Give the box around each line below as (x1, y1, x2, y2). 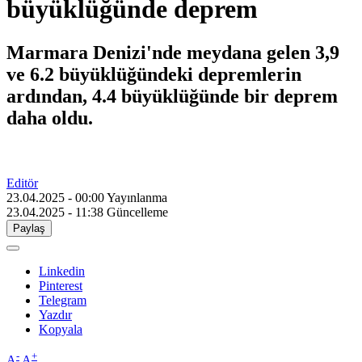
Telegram (39, 293, 86, 307)
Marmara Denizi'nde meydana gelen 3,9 (6, 41, 339, 63)
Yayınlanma (107, 190, 167, 204)
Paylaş (13, 221, 45, 234)
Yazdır (39, 307, 72, 322)
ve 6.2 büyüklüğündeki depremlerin (6, 63, 301, 85)
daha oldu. (6, 107, 93, 128)
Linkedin (39, 263, 85, 278)
